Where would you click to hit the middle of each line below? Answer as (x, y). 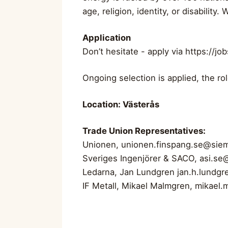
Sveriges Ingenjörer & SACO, (141, 158)
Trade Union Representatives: (144, 131)
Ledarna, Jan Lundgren (130, 172)
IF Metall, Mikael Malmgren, (139, 186)
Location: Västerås (121, 104)
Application (107, 37)
